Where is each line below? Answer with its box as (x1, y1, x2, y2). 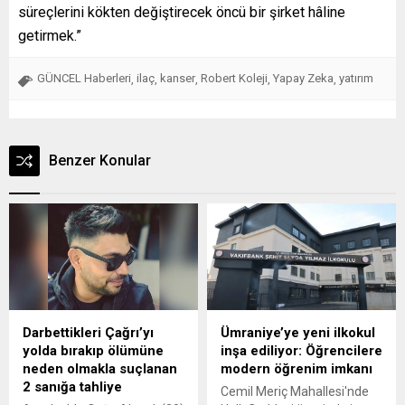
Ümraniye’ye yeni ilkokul (221, 325, 375, 342)
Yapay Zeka (273, 71, 334, 86)
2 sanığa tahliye (23, 379, 122, 396)
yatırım (339, 71, 373, 86)
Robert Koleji (201, 71, 268, 86)
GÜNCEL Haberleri (37, 71, 131, 86)
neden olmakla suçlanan (23, 361, 177, 378)
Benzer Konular (49, 152, 151, 170)
